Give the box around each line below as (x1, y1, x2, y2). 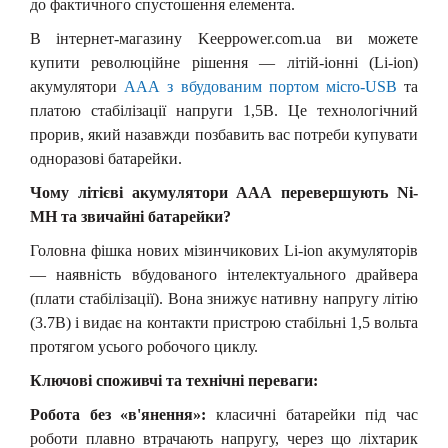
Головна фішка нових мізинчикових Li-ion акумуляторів (30, 242, 418, 259)
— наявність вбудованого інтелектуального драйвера (30, 266, 418, 283)
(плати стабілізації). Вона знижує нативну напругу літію (30, 290, 418, 307)
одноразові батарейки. (30, 150, 182, 167)
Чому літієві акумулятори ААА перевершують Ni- (30, 184, 418, 201)
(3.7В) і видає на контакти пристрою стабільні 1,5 (30, 314, 374, 331)
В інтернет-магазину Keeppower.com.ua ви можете (30, 30, 418, 47)
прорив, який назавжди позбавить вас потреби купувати (30, 126, 418, 143)
